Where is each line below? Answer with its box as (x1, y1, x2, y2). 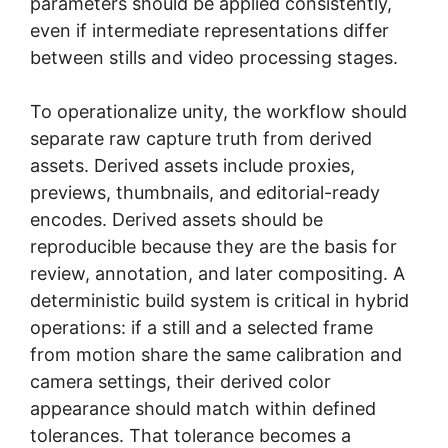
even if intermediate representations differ (30, 19, 389, 41)
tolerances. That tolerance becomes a (30, 424, 351, 446)
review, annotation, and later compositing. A (30, 262, 405, 284)
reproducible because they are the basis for (30, 235, 397, 257)
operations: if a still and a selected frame (30, 316, 373, 338)
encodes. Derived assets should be (30, 208, 323, 230)
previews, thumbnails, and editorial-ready (30, 181, 380, 203)
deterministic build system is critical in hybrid (30, 289, 409, 311)
